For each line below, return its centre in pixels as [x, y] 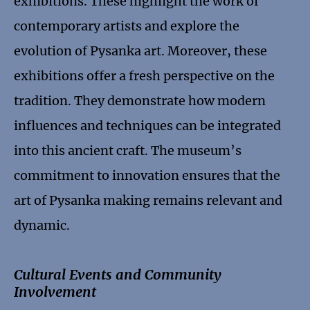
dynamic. [42, 226]
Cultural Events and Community [118, 275]
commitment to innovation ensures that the [147, 176]
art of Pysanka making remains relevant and [148, 201]
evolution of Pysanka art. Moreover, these [140, 51]
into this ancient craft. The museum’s [128, 151]
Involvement [55, 292]
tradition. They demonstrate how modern [140, 101]
